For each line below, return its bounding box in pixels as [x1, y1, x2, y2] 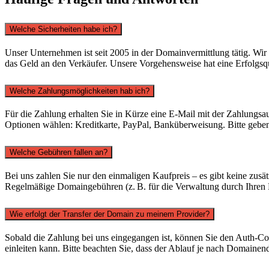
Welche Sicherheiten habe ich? [10, 24, 117, 34]
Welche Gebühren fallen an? [10, 148, 107, 157]
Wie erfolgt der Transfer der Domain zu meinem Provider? [10, 210, 210, 219]
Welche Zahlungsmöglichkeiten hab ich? [10, 86, 150, 95]
